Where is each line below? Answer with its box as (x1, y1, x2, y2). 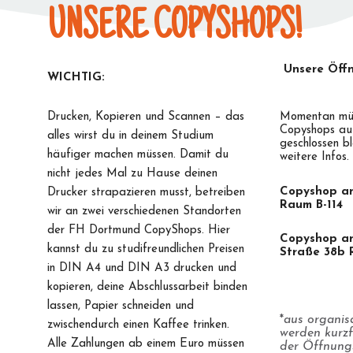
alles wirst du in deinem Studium (47, 130, 214, 143)
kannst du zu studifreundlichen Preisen (47, 243, 244, 256)
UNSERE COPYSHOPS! (47, 7, 302, 50)
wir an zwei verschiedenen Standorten (47, 206, 241, 218)
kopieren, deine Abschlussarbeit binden (47, 281, 247, 294)
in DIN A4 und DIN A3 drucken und (47, 262, 236, 275)
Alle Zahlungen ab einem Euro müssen (47, 338, 244, 351)
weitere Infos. (279, 151, 349, 164)
